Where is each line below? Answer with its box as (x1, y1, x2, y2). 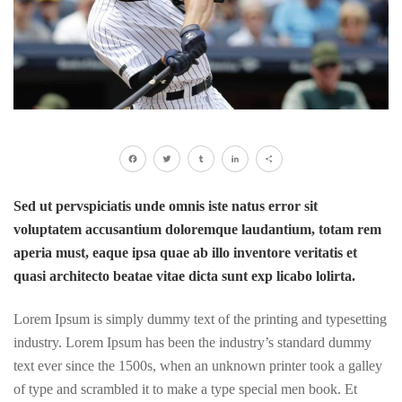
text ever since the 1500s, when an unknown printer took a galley (13, 358, 382, 373)
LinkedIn (235, 178, 287, 193)
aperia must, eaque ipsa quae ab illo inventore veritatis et (13, 245, 357, 260)
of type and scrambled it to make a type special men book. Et (13, 381, 357, 397)
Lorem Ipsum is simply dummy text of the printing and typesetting (13, 311, 387, 327)
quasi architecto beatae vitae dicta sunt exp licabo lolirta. (13, 268, 355, 284)
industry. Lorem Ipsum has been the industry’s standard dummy (13, 335, 371, 350)
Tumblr (201, 178, 242, 193)
